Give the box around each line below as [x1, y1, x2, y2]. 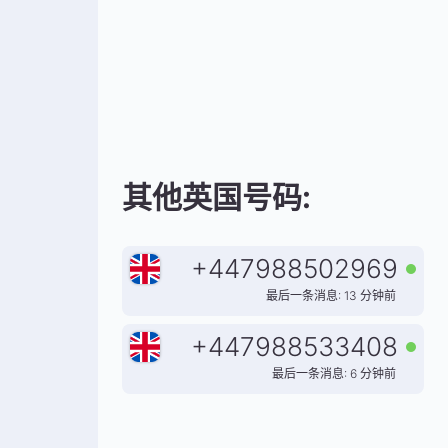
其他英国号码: [122, 179, 311, 215]
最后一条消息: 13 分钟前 [266, 288, 396, 303]
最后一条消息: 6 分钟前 [272, 366, 396, 381]
